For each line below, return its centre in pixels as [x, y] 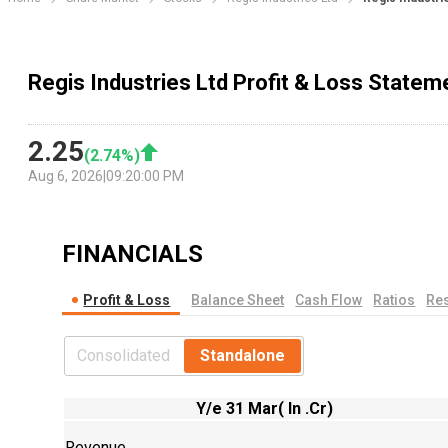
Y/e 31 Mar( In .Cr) [265, 409]
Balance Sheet [238, 300]
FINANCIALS [133, 254]
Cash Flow [329, 300]
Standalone [243, 356]
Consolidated [124, 356]
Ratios [394, 300]
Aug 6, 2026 [65, 176]
